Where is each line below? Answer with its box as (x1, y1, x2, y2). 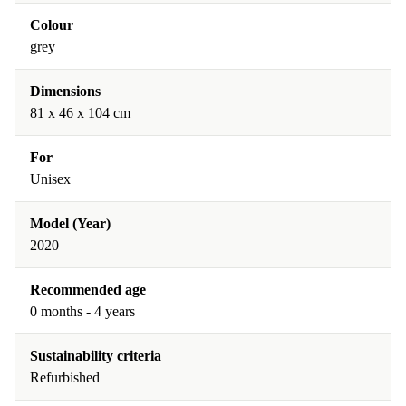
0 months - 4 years (30, 304, 135, 319)
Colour (30, 17, 73, 33)
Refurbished (30, 370, 100, 385)
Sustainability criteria (30, 348, 161, 363)
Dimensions (30, 83, 101, 99)
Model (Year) (30, 216, 111, 231)
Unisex (30, 171, 71, 187)
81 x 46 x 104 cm (30, 105, 130, 121)
